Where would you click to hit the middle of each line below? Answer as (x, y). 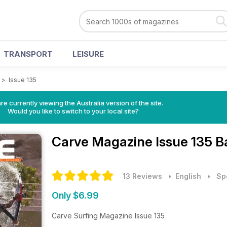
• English (183, 176)
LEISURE (88, 54)
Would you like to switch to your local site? (73, 111)
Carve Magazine (104, 142)
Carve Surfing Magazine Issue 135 (108, 216)
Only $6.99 (75, 195)
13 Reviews (142, 176)
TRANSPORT (28, 54)
